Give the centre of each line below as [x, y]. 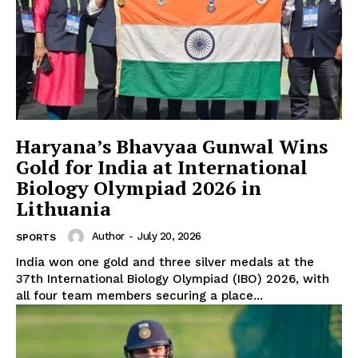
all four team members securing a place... [139, 296]
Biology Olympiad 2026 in [139, 188]
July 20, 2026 [169, 237]
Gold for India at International [162, 167]
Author [108, 237]
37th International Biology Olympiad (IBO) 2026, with [173, 279]
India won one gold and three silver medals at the [165, 263]
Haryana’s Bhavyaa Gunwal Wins [172, 147]
